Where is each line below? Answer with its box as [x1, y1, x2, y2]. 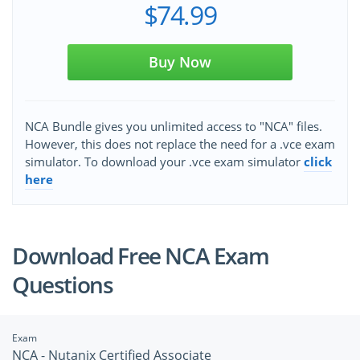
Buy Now [149, 52, 211, 72]
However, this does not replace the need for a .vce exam [25, 136, 335, 153]
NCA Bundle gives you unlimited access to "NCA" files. [25, 118, 322, 135]
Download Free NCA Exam [12, 240, 269, 272]
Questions [12, 269, 113, 301]
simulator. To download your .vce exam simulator [25, 153, 304, 170]
